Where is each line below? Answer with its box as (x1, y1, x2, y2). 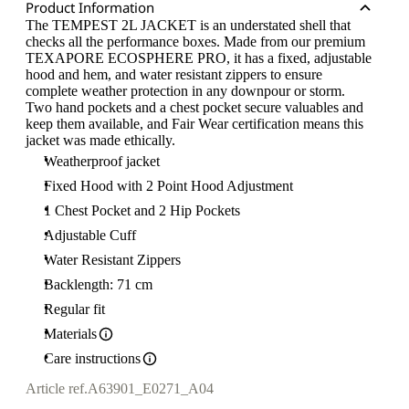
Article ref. (26, 381, 88, 397)
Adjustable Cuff (44, 227, 136, 243)
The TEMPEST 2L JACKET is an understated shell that (26, 17, 351, 33)
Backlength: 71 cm (44, 277, 152, 292)
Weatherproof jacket (44, 153, 160, 169)
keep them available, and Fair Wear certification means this (26, 116, 363, 131)
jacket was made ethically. (26, 132, 175, 148)
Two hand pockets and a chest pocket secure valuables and (26, 100, 363, 115)
